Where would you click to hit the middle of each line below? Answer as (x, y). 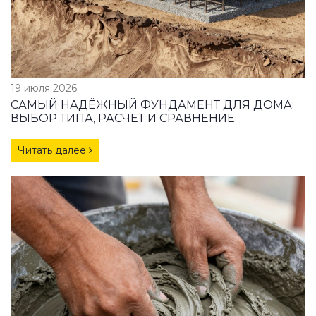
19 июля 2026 (44, 88)
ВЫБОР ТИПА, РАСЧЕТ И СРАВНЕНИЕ (123, 118)
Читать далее (53, 150)
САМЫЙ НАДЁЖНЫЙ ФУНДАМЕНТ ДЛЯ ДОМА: (152, 104)
